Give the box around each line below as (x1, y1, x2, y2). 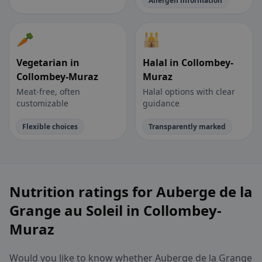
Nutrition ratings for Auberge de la (9, 182, 253, 202)
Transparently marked (149, 122, 226, 132)
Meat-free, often (16, 86, 80, 98)
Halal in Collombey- (143, 56, 233, 70)
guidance (143, 98, 180, 109)
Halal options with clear (143, 86, 235, 98)
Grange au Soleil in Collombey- (9, 201, 222, 220)
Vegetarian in (16, 56, 80, 70)
